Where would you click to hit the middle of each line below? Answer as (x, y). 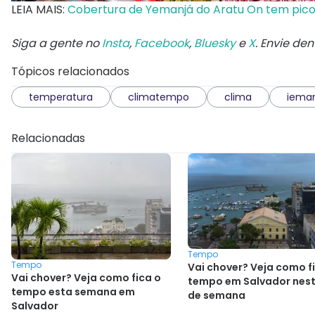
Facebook (162, 43)
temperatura (61, 97)
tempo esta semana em (73, 291)
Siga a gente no (57, 43)
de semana (217, 295)
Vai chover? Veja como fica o (86, 277)
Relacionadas (48, 138)
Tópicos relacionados (70, 71)
